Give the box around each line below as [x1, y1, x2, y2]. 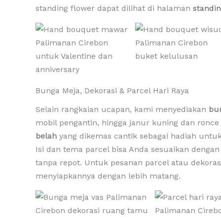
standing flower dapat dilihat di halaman [36, 3, 193, 13]
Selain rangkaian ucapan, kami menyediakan [36, 105, 209, 114]
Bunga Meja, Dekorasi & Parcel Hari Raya [36, 86, 189, 96]
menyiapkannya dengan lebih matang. [36, 171, 181, 181]
